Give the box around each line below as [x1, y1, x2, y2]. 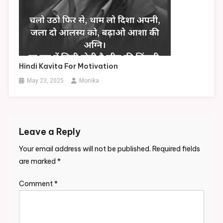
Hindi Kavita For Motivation [19, 62, 118, 71]
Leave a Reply [18, 126, 81, 138]
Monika [79, 77, 100, 85]
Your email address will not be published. [18, 144, 151, 154]
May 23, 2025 [27, 77, 64, 85]
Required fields [152, 144, 200, 154]
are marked [18, 157, 57, 166]
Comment [18, 179, 54, 189]
